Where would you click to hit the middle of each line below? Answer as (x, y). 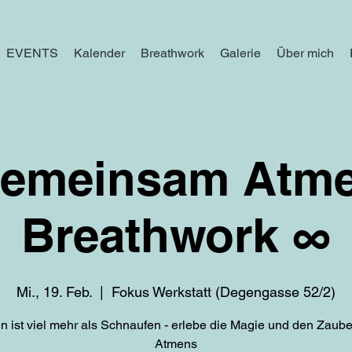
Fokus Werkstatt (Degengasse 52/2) (224, 292)
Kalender (99, 53)
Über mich (305, 53)
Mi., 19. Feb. (54, 292)
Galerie (240, 53)
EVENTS (32, 53)
